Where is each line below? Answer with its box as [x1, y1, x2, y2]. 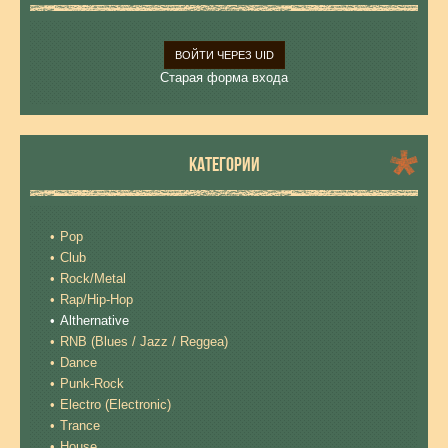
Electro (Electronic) [60, 397, 171, 412]
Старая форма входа [160, 70, 288, 85]
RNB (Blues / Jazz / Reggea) [60, 334, 228, 349]
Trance [60, 418, 100, 433]
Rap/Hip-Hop [60, 292, 133, 307]
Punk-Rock [60, 376, 124, 391]
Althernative [60, 313, 129, 328]
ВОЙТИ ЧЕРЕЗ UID [174, 49, 274, 61]
